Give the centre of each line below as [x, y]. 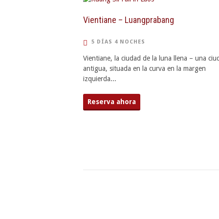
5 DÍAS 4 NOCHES [118, 42]
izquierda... [100, 79]
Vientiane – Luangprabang [129, 20]
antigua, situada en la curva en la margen [144, 68]
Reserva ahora [112, 102]
